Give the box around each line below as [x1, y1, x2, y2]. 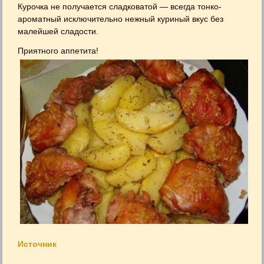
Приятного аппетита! [18, 46, 99, 55]
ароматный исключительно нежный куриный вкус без [18, 14, 224, 24]
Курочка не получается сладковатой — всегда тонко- [18, 2, 222, 11]
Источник [18, 239, 57, 249]
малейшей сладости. [18, 27, 99, 36]
